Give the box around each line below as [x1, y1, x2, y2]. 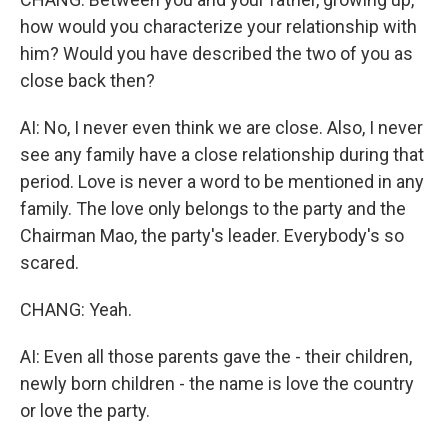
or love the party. [20, 400, 150, 421]
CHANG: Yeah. [20, 299, 132, 320]
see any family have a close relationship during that [20, 144, 424, 165]
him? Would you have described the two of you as [20, 43, 413, 64]
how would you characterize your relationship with [20, 16, 417, 37]
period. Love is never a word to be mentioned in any [20, 171, 424, 192]
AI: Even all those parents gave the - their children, [20, 346, 412, 367]
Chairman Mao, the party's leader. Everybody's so [20, 225, 404, 246]
